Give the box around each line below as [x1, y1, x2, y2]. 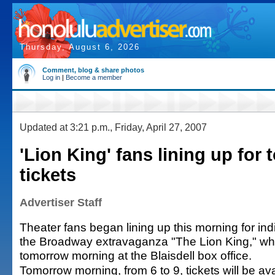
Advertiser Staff [20, 196, 102, 209]
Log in [42, 74, 60, 81]
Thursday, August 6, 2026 [20, 42, 140, 52]
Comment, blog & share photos [42, 66, 144, 74]
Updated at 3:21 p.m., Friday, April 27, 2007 [20, 122, 207, 133]
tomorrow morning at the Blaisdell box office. [20, 249, 252, 262]
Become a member [66, 74, 122, 81]
